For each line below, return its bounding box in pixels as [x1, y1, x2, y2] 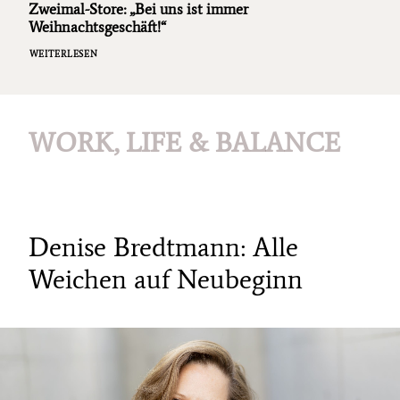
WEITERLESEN [29, 49, 97, 60]
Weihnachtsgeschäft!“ [29, 18, 166, 36]
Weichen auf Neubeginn [29, 262, 303, 296]
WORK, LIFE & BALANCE [29, 126, 340, 159]
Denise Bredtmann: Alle [29, 230, 298, 263]
